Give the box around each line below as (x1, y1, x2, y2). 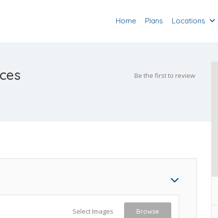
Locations (171, 16, 205, 25)
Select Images (73, 207, 113, 216)
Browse (136, 207, 159, 215)
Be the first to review (134, 71, 195, 80)
